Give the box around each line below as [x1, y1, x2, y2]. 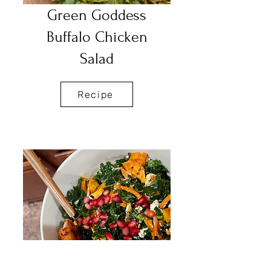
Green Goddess [47, 7, 146, 24]
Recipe [77, 88, 114, 100]
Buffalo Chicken [46, 28, 148, 45]
